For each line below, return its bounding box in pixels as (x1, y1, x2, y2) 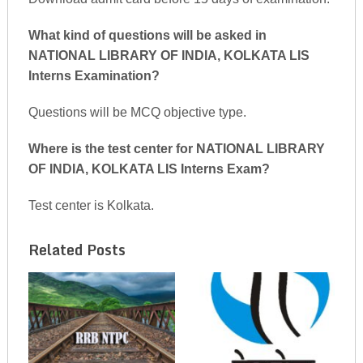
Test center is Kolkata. (28, 199, 154, 212)
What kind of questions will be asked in (28, 28, 267, 42)
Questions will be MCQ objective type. (28, 105, 246, 119)
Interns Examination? (28, 69, 160, 83)
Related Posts (28, 237, 126, 262)
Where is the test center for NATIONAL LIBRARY (28, 142, 325, 156)
